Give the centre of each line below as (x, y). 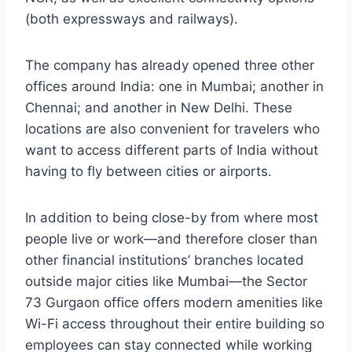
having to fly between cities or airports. (148, 172)
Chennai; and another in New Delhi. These (159, 108)
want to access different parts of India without (172, 150)
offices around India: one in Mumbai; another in (174, 87)
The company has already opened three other (170, 66)
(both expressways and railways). (132, 19)
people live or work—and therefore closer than (171, 239)
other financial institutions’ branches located (165, 260)
